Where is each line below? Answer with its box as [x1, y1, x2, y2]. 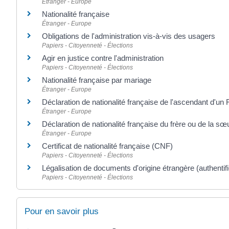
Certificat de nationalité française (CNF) [42, 142, 173, 151]
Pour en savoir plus [25, 206, 99, 216]
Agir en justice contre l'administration [42, 54, 164, 63]
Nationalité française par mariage [42, 76, 151, 85]
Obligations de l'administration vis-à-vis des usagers [42, 32, 215, 41]
